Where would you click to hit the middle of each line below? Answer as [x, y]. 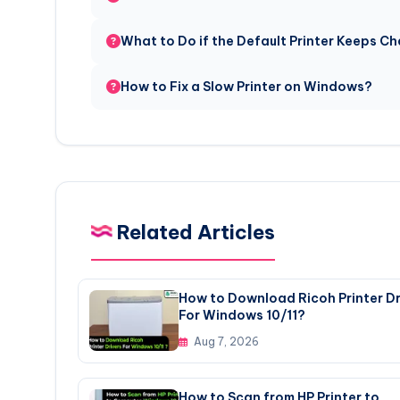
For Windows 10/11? [242, 315]
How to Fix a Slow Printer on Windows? [246, 86]
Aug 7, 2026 [225, 341]
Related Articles [194, 232]
